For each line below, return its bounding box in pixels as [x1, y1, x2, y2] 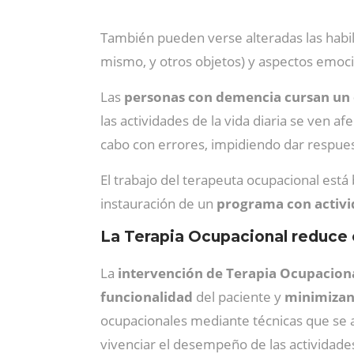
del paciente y [193, 288, 284, 306]
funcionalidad [100, 288, 193, 306]
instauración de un [100, 194, 217, 213]
